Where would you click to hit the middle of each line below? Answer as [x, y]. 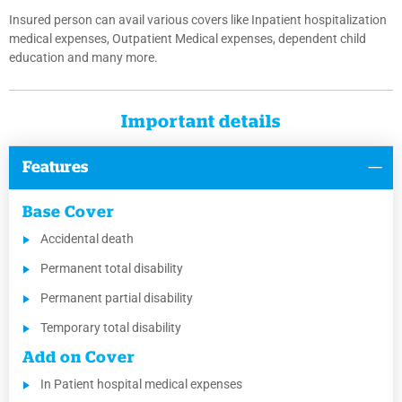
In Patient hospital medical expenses [141, 385]
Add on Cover [79, 358]
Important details [201, 122]
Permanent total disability [112, 269]
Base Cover [69, 213]
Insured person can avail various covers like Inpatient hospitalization [198, 20]
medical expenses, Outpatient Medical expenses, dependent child [188, 39]
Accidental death [87, 239]
